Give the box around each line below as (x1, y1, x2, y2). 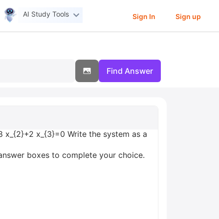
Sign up (175, 12, 201, 21)
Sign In (132, 12, 155, 21)
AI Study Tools (23, 10, 69, 19)
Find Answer (107, 66, 153, 76)
